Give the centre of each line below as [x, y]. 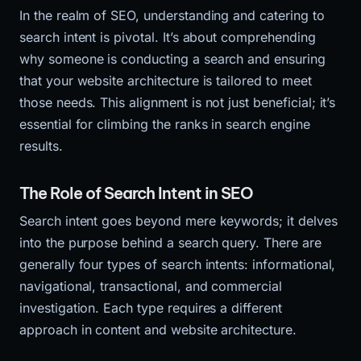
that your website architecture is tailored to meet [166, 80]
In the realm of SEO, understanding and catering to [172, 15]
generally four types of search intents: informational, [178, 264]
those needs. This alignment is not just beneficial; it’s [178, 102]
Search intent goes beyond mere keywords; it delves [178, 220]
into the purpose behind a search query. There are [170, 242]
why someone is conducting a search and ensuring [172, 58]
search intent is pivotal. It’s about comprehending [168, 37]
